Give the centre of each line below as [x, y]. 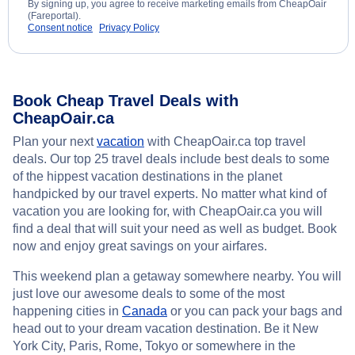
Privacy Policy [129, 28]
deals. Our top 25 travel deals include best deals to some [171, 159]
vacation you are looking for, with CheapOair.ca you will [168, 212]
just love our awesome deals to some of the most [149, 294]
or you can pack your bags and [255, 311]
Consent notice [60, 28]
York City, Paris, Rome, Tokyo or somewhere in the [154, 346]
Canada [145, 311]
